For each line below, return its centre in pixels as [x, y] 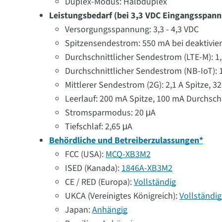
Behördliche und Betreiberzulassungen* [126, 140]
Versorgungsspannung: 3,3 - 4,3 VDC [132, 29]
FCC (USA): [85, 154]
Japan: [79, 210]
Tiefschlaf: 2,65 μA [99, 127]
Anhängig [110, 210]
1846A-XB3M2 [147, 168]
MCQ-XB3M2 [128, 154]
